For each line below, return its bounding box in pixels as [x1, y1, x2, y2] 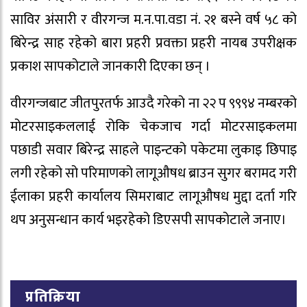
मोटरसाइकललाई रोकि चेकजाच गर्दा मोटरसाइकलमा [10, 115, 297, 139]
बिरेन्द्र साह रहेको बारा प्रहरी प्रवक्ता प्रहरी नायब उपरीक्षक [10, 31, 297, 55]
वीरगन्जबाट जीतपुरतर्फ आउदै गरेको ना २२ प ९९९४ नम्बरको [10, 92, 297, 116]
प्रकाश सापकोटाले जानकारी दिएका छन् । [10, 54, 210, 78]
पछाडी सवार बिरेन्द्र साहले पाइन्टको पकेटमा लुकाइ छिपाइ [10, 138, 297, 162]
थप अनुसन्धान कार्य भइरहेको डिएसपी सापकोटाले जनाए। [10, 208, 286, 232]
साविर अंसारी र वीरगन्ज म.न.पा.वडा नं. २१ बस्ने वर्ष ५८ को [10, 8, 297, 32]
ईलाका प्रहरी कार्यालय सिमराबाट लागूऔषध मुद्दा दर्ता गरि [10, 185, 297, 209]
